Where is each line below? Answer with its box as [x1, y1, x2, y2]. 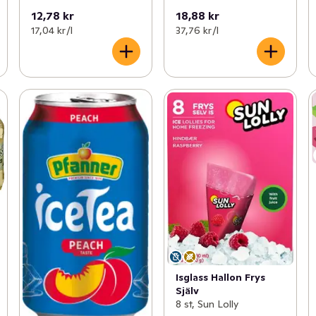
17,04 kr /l [30, 23, 73, 37]
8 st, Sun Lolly [175, 298, 238, 311]
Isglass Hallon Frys [175, 271, 265, 284]
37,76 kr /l [175, 23, 219, 37]
